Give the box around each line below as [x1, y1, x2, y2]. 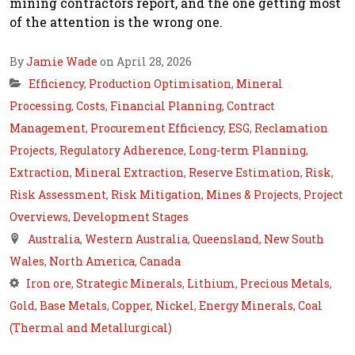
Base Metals [40, 298, 107, 314]
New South [264, 231, 324, 247]
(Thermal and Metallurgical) [10, 320, 172, 336]
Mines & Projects [206, 187, 299, 203]
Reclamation [254, 120, 328, 136]
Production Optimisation [89, 76, 231, 92]
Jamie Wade [26, 54, 97, 70]
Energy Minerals [199, 298, 293, 314]
